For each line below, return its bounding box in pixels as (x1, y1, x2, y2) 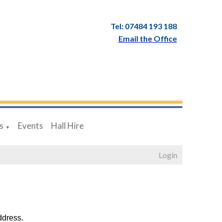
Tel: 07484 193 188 (110, 21, 177, 31)
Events (17, 120, 43, 131)
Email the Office (118, 34, 177, 43)
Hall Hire (51, 120, 84, 131)
